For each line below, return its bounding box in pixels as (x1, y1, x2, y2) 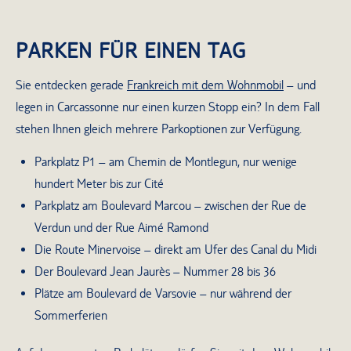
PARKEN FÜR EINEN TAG (16, 38, 246, 63)
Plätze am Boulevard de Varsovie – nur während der (34, 286, 291, 302)
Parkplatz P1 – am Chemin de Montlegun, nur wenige (34, 154, 297, 170)
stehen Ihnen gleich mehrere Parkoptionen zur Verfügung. (16, 121, 302, 136)
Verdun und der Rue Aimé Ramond (34, 220, 208, 236)
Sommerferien (34, 308, 107, 324)
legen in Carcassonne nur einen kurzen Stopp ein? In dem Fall (16, 99, 320, 114)
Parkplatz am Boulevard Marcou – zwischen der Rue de (34, 198, 306, 214)
